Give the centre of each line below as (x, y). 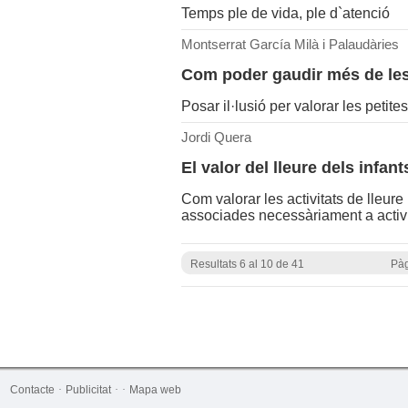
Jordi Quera (216, 138)
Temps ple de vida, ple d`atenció (285, 13)
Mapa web (155, 390)
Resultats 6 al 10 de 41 (247, 264)
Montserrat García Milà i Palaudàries (290, 45)
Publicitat (88, 390)
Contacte (32, 390)
